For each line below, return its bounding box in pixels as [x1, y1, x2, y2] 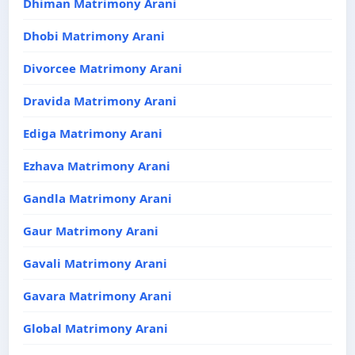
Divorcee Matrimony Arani [23, 60, 182, 76]
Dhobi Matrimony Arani [23, 28, 165, 44]
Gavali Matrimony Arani [23, 255, 167, 271]
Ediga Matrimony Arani [23, 125, 162, 141]
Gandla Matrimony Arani [23, 190, 172, 206]
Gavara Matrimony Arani [23, 288, 172, 303]
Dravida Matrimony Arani [23, 93, 177, 109]
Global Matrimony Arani [23, 320, 168, 336]
